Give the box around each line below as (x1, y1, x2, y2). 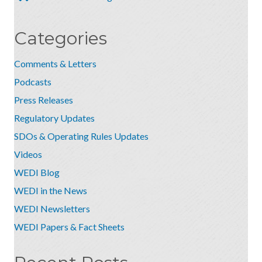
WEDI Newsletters (14, 203, 90, 214)
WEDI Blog (14, 167, 60, 178)
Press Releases (14, 94, 73, 105)
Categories (14, 27, 107, 49)
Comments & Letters (14, 58, 96, 69)
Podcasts (14, 76, 51, 87)
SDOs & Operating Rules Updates (14, 130, 149, 142)
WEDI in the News (14, 185, 87, 196)
